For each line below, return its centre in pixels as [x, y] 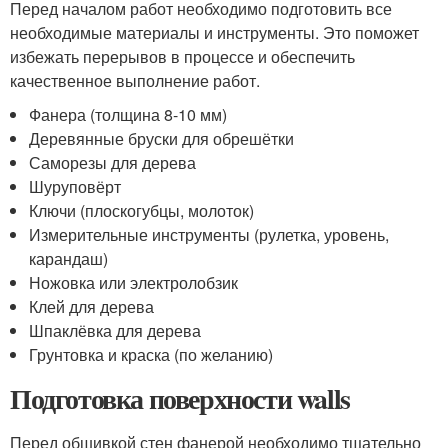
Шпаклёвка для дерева [115, 330]
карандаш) [69, 258]
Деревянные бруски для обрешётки [162, 138]
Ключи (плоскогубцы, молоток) [142, 210]
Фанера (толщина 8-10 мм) [128, 114]
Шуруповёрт [75, 186]
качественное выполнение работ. [135, 80]
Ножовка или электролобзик [134, 282]
